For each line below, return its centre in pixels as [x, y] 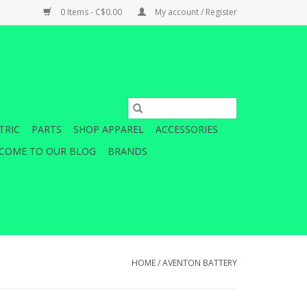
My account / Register [195, 12]
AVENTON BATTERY [200, 263]
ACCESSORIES [187, 129]
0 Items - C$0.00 [91, 12]
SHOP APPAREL [109, 129]
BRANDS [127, 151]
